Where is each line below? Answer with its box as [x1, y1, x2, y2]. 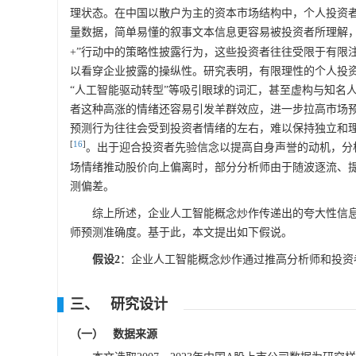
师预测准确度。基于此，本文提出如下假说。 [70, 226, 292, 238]
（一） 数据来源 [70, 328, 157, 340]
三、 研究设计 [70, 296, 168, 312]
